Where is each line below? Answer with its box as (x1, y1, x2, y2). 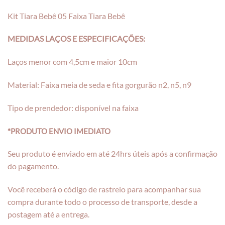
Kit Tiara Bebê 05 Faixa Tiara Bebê (8, 11, 125, 21)
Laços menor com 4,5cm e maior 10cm (8, 57, 137, 67)
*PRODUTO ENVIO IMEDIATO (8, 126, 110, 136)
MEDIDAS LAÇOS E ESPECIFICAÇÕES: (8, 34, 147, 44)
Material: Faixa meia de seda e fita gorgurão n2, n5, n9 (8, 80, 191, 90)
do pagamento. (8, 161, 59, 171)
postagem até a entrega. (8, 209, 89, 219)
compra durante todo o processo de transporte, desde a (8, 197, 197, 207)
